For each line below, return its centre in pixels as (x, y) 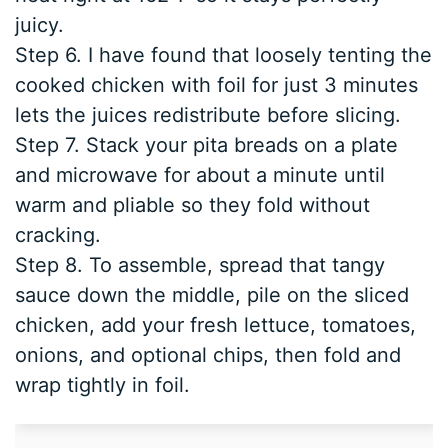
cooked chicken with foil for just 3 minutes (217, 85)
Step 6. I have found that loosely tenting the (224, 55)
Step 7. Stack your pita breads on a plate (207, 145)
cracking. (58, 235)
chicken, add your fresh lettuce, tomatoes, (216, 325)
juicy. (40, 25)
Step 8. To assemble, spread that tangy (200, 265)
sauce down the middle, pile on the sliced (212, 295)
